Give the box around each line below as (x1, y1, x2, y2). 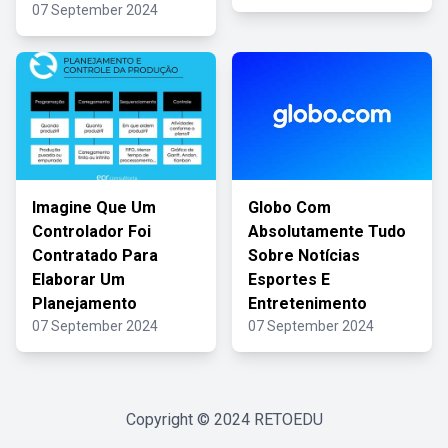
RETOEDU (253, 410, 323, 429)
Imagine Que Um (32, 198, 156, 217)
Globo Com (248, 198, 331, 217)
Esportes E (248, 270, 330, 289)
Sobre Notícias (248, 246, 360, 265)
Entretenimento (248, 294, 367, 313)
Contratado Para (32, 246, 158, 265)
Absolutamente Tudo (248, 222, 406, 241)
